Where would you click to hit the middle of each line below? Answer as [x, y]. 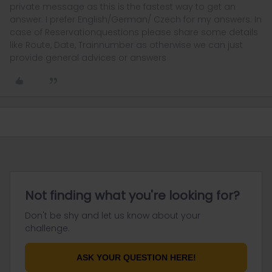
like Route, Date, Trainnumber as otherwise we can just [126, 45]
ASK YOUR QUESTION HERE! [136, 257]
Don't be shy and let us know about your [113, 216]
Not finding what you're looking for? [132, 195]
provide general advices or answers [88, 58]
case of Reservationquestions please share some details [134, 32]
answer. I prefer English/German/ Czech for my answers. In [136, 19]
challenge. [47, 228]
